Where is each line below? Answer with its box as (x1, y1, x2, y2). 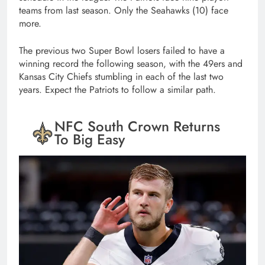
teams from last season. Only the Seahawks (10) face (19, 3, 228, 17)
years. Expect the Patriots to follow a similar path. (19, 82, 216, 96)
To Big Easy (54, 128, 125, 150)
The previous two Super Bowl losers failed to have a (19, 43, 225, 57)
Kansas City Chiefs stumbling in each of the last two (19, 69, 224, 83)
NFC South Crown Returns (54, 115, 220, 137)
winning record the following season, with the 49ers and (19, 56, 243, 70)
